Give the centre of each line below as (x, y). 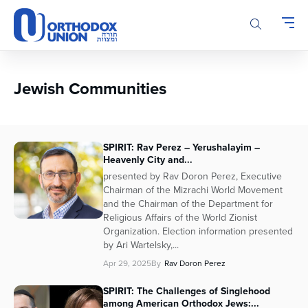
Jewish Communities (90, 89)
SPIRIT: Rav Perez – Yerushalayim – (181, 148)
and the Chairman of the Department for (188, 204)
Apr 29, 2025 (127, 264)
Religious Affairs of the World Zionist (180, 218)
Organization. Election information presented (198, 232)
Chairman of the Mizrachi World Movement (193, 190)
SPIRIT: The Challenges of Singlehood (187, 291)
